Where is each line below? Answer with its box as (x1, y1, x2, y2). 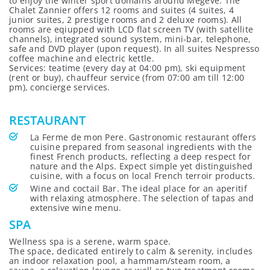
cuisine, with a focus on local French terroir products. (30, 170, 256, 181)
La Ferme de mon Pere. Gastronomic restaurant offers (30, 131, 257, 143)
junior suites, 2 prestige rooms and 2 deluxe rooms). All (9, 14, 242, 25)
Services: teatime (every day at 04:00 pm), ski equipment (9, 62, 246, 74)
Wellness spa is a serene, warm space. (9, 236, 171, 247)
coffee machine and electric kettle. (9, 52, 154, 64)
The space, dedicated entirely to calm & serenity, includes (9, 245, 253, 257)
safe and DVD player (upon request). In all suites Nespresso (9, 43, 260, 54)
